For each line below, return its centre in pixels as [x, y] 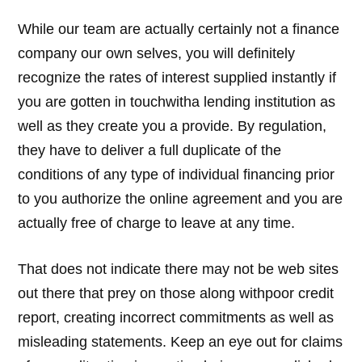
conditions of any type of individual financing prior [177, 174]
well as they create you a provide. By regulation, [173, 126]
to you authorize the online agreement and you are [181, 198]
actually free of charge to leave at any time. [157, 223]
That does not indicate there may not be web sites [179, 269]
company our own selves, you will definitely [157, 53]
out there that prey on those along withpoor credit [176, 293]
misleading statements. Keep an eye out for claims [181, 341]
